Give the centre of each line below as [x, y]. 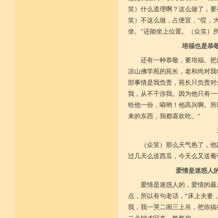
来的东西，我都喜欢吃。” [164, 116]
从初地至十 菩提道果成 [68, 35]
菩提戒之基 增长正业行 [68, 17]
